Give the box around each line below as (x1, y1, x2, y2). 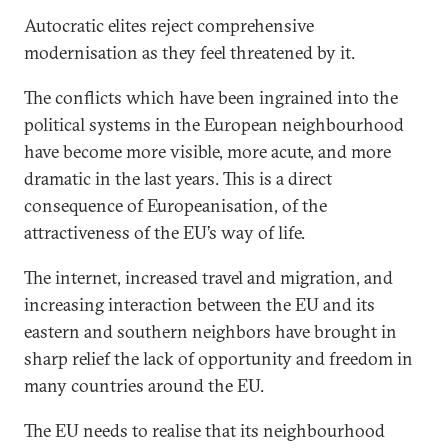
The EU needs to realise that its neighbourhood (24, 419, 385, 442)
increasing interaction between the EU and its (24, 293, 375, 316)
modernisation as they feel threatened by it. (24, 41, 355, 64)
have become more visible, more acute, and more (24, 140, 391, 163)
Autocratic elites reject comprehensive (24, 14, 314, 37)
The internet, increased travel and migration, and (24, 266, 393, 289)
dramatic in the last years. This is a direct (24, 167, 332, 190)
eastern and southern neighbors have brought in (24, 320, 397, 343)
